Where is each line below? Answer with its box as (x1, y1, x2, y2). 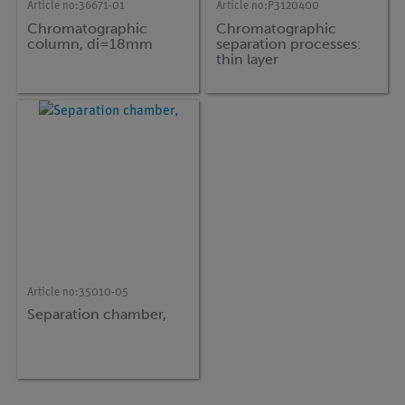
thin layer (216, 50, 279, 68)
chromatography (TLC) (216, 65, 369, 83)
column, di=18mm (27, 34, 154, 52)
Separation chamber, (27, 306, 167, 324)
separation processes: (216, 34, 363, 52)
